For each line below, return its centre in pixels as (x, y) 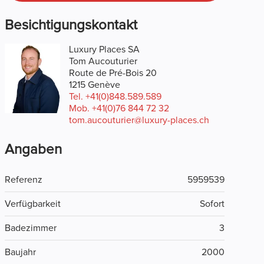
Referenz (23, 180)
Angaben (33, 150)
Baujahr (20, 253)
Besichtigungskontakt (71, 26)
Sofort (212, 204)
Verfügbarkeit (32, 204)
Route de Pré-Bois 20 (113, 73)
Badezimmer (30, 228)
